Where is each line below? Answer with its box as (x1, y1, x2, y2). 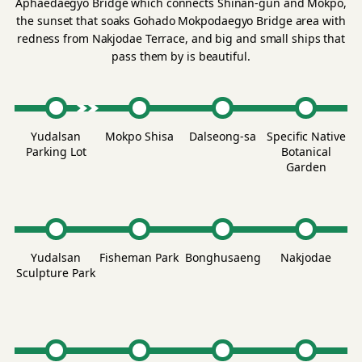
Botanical (280, 144, 331, 159)
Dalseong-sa (189, 128, 256, 144)
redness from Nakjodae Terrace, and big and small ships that (16, 31, 346, 46)
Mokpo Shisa (104, 128, 174, 144)
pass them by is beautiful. (112, 48, 250, 64)
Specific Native (266, 128, 346, 144)
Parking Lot (25, 144, 86, 159)
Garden (285, 159, 326, 175)
